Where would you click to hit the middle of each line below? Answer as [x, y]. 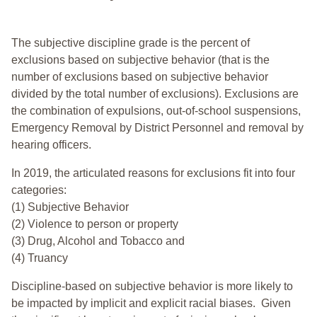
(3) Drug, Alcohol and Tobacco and [98, 241]
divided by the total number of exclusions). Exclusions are [155, 94]
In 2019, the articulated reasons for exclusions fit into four [153, 173]
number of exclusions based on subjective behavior [140, 77]
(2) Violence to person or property [95, 224]
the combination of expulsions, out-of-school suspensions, [156, 111]
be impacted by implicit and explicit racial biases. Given [151, 304]
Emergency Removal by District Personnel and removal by [157, 128]
